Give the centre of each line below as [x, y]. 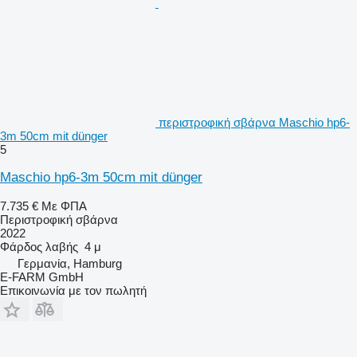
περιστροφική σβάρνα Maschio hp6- [254, 122]
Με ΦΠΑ [64, 206]
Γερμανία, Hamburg [70, 263]
